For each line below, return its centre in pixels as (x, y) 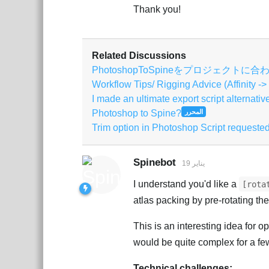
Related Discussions (139, 56)
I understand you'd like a (186, 184)
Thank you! (157, 9)
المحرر (194, 112)
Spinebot (155, 162)
